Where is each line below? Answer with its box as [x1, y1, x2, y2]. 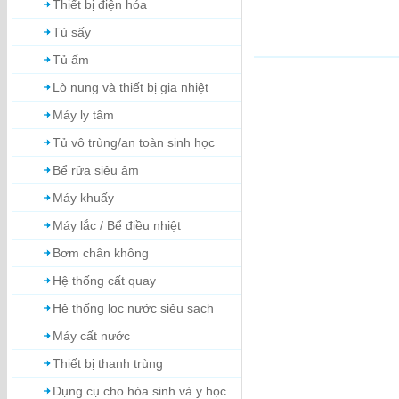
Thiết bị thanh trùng [53, 356, 163, 370]
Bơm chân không [53, 246, 149, 260]
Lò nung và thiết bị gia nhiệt [53, 80, 208, 94]
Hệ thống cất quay [53, 273, 156, 288]
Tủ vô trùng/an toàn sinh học [53, 135, 215, 150]
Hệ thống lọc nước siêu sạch [53, 301, 214, 315]
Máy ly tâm [53, 108, 114, 122]
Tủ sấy [53, 25, 91, 39]
